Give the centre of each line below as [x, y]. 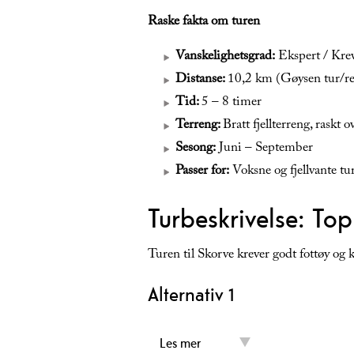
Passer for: [202, 172]
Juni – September [264, 149]
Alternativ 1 [191, 294]
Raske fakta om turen [204, 23]
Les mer [180, 343]
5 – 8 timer [232, 104]
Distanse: [201, 81]
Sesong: [196, 149]
